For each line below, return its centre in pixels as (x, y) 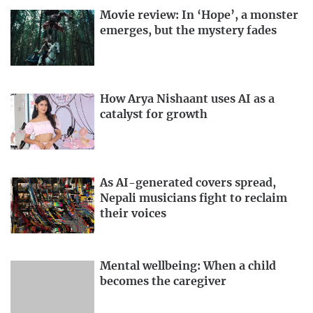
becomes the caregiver (163, 282)
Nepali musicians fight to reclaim (194, 198)
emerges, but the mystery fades (188, 31)
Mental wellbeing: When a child (188, 267)
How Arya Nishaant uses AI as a (187, 99)
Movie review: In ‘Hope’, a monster (199, 16)
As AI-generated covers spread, (188, 183)
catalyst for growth (154, 114)
